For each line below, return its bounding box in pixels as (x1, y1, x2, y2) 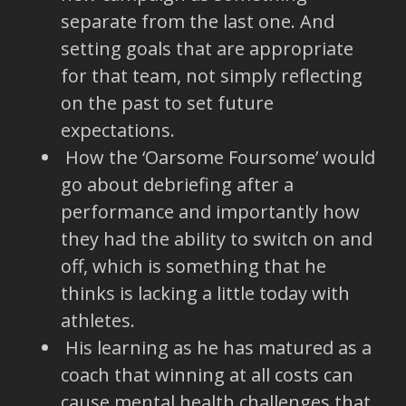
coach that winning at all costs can (60, 362, 353, 387)
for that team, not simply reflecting (60, 63, 362, 88)
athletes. (60, 307, 135, 333)
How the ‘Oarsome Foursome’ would (60, 144, 375, 169)
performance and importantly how (60, 198, 360, 224)
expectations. (60, 117, 175, 142)
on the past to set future (60, 90, 274, 115)
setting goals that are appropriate (60, 35, 353, 61)
